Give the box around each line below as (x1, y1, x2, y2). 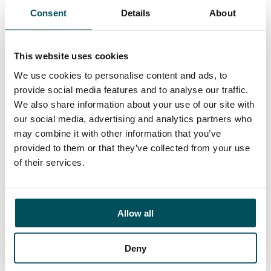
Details (120, 7, 151, 18)
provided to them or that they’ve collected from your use (14, 142, 250, 152)
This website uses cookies (14, 50, 129, 61)
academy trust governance (24, 117, 160, 131)
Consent (30, 7, 67, 18)
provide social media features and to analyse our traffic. (14, 84, 249, 94)
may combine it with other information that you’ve (14, 128, 221, 138)
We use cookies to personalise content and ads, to (14, 70, 227, 80)
